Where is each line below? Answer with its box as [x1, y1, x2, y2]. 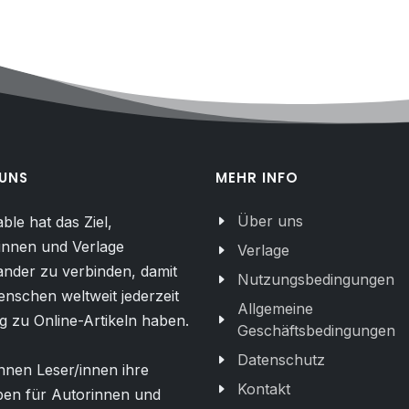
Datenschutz [237, 351, 325, 369]
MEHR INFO [215, 168, 299, 187]
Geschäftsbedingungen [237, 321, 395, 340]
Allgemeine [237, 299, 313, 318]
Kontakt [237, 380, 290, 398]
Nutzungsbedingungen [237, 270, 394, 288]
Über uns [237, 212, 303, 230]
